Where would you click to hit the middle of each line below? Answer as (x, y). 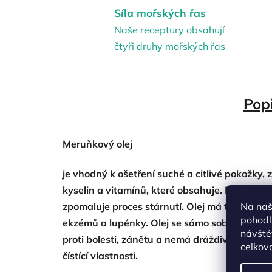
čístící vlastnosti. (100, 255)
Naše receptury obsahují (169, 30)
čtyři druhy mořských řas (170, 46)
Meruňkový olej (97, 144)
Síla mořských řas (160, 13)
